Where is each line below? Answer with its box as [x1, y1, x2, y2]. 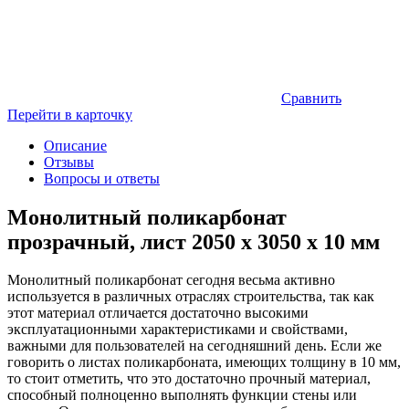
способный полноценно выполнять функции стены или [7, 387, 357, 404]
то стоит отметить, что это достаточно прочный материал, [7, 371, 371, 387]
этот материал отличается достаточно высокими [7, 305, 309, 321]
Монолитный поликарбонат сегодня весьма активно [7, 272, 335, 288]
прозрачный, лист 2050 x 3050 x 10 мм [7, 229, 380, 254]
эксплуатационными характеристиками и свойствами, [7, 321, 348, 338]
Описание [44, 137, 107, 153]
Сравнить [281, 89, 341, 106]
